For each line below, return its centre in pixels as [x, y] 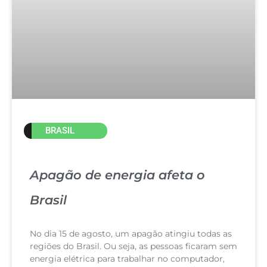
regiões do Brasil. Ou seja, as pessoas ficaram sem [133, 246]
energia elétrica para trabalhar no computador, [127, 258]
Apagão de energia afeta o [117, 175]
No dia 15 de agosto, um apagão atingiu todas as [131, 233]
